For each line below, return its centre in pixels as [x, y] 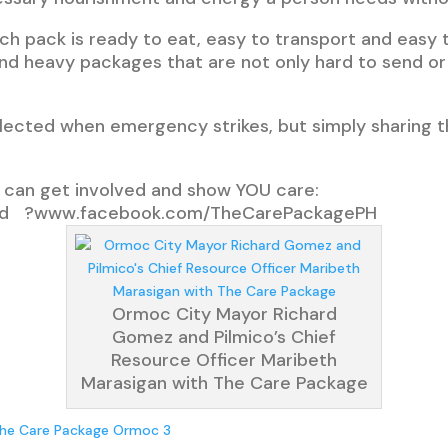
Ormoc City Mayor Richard [224, 314]
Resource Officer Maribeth [224, 360]
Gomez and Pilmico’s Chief [224, 337]
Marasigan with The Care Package [224, 383]
